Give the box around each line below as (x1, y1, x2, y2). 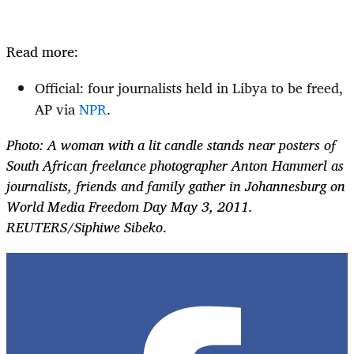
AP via (35, 96, 79, 121)
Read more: (6, 39, 78, 63)
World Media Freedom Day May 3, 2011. (6, 194, 253, 218)
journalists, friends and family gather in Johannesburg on (6, 173, 345, 198)
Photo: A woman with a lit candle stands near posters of (6, 132, 336, 156)
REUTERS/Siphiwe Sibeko (6, 214, 163, 239)
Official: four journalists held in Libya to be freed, (35, 75, 343, 100)
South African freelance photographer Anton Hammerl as (6, 153, 344, 177)
